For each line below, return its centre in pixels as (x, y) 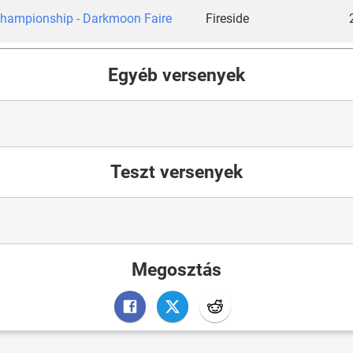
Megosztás (176, 269)
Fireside (227, 18)
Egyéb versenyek (176, 74)
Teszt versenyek (176, 172)
